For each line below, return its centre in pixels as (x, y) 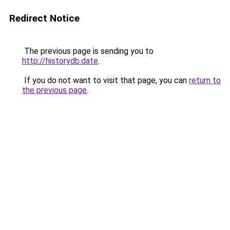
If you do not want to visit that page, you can (106, 80)
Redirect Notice (44, 18)
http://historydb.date (60, 61)
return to (205, 80)
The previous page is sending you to (88, 51)
